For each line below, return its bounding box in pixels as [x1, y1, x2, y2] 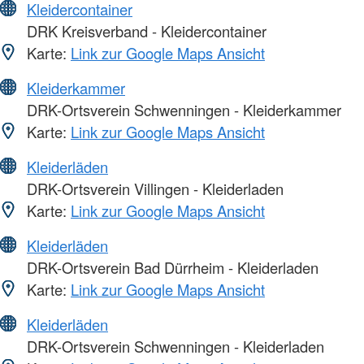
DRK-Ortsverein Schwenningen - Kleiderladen [23, 336, 324, 357]
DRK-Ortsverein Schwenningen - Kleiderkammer [23, 99, 341, 121]
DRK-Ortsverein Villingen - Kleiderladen [23, 178, 284, 200]
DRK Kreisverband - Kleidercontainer [23, 20, 266, 42]
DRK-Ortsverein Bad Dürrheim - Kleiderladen [23, 257, 318, 279]
